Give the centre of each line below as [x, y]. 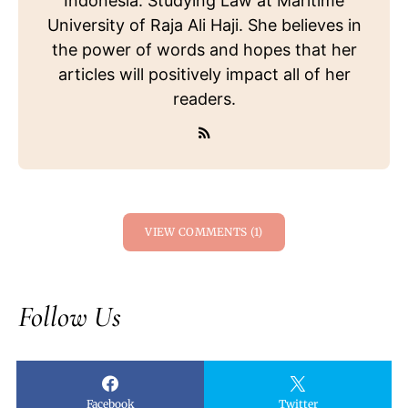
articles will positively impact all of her [204, 75]
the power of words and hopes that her [204, 50]
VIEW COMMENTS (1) [204, 232]
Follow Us [70, 317]
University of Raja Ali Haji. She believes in [204, 25]
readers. [204, 99]
